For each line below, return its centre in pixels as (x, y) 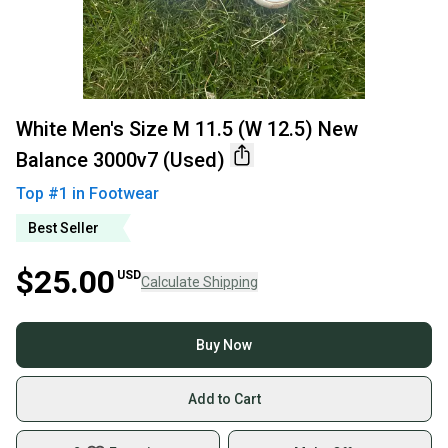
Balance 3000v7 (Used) (120, 160)
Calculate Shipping (199, 282)
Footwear (124, 193)
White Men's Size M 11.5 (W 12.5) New (187, 129)
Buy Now (224, 345)
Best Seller (63, 228)
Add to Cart (224, 399)
